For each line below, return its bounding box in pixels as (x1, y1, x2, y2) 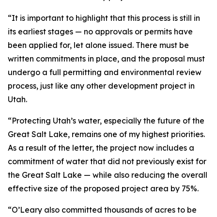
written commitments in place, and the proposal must (8, 54, 205, 63)
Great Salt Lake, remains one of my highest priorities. (8, 129, 205, 139)
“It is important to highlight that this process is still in (8, 13, 200, 23)
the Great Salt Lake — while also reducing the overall (8, 170, 207, 180)
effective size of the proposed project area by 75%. (8, 184, 201, 193)
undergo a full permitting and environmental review (8, 67, 201, 77)
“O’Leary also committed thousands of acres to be (8, 205, 197, 215)
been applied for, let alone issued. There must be (8, 40, 189, 50)
